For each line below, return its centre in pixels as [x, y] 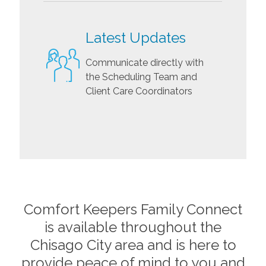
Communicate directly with [145, 63]
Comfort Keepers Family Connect [133, 210]
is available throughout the [133, 227]
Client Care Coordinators [139, 91]
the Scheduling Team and [142, 77]
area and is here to [173, 245]
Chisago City [70, 245]
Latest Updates [136, 38]
